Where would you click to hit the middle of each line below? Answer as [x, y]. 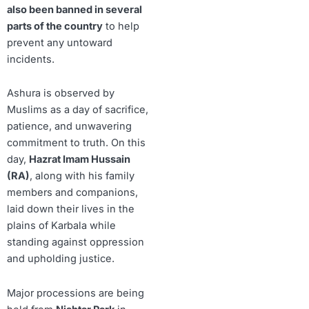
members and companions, [72, 193]
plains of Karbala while [61, 226]
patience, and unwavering [69, 127]
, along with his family [82, 176]
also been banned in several [74, 9]
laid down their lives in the [71, 209]
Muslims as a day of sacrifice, [78, 110]
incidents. [31, 59]
